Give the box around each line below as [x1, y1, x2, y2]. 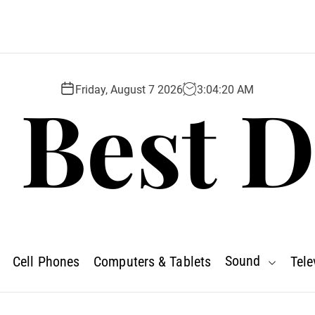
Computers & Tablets [94, 252, 212, 270]
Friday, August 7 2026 [75, 82, 183, 96]
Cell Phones [13, 252, 80, 270]
